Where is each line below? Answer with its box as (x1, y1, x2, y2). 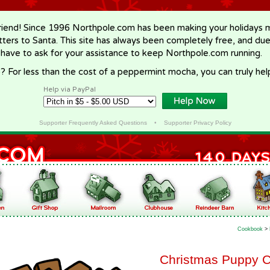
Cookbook (237, 226, 263, 232)
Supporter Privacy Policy (163, 119, 231, 126)
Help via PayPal (43, 86, 96, 93)
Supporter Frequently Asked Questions (39, 119, 147, 126)
